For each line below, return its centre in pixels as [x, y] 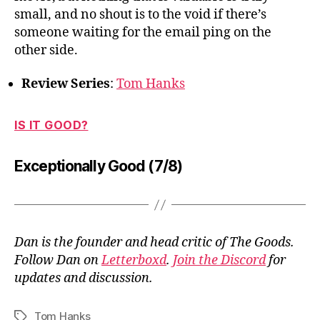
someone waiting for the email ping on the [143, 32]
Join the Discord [219, 261]
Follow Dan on [58, 261]
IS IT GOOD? [51, 125]
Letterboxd [134, 261]
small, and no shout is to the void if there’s [140, 14]
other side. [46, 50]
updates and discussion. [84, 279]
